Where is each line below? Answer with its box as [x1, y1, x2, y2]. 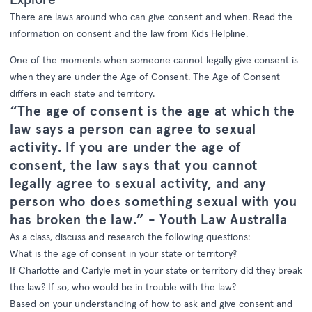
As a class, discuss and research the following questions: [10, 231, 250, 243]
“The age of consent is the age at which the [10, 102, 296, 119]
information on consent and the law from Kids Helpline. [10, 27, 248, 40]
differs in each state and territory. [10, 87, 155, 100]
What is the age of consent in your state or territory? [10, 247, 237, 260]
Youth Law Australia [159, 211, 288, 228]
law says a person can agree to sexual [10, 120, 256, 137]
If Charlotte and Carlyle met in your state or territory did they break [10, 264, 302, 276]
